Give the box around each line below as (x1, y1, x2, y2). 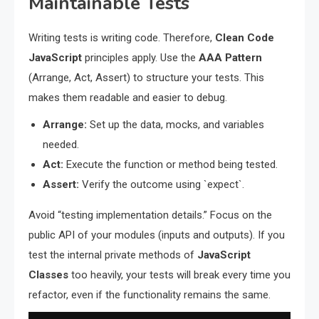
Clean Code (215, 31, 274, 44)
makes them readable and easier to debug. (28, 90, 227, 104)
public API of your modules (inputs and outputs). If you (28, 228, 285, 241)
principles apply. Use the (82, 51, 199, 64)
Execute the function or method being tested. (63, 157, 278, 171)
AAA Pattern (199, 51, 262, 64)
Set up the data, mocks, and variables (87, 117, 264, 131)
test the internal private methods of (28, 248, 197, 261)
